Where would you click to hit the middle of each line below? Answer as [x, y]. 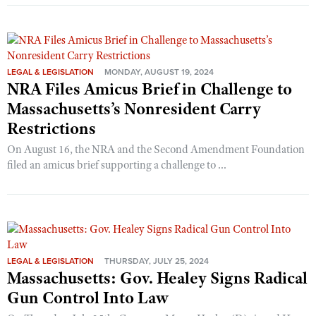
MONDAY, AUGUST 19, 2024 [159, 72]
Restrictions [51, 128]
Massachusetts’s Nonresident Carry [134, 108]
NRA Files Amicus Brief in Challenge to [150, 89]
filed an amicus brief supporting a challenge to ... [117, 165]
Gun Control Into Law [88, 297]
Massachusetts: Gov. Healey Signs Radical [157, 278]
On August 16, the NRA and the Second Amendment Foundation [156, 149]
